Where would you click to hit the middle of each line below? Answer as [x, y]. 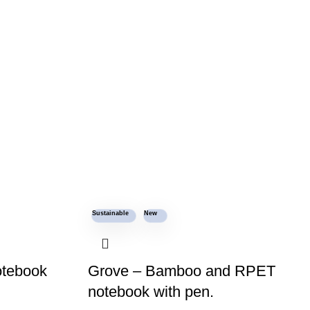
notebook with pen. [151, 292]
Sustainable [110, 213]
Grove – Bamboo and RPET [182, 271]
